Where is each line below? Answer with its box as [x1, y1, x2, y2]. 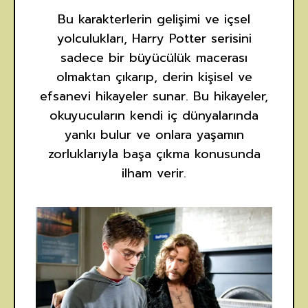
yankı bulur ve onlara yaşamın [64, 125, 244, 145]
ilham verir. [122, 164, 186, 184]
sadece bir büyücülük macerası [60, 48, 247, 68]
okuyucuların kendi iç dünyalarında [49, 106, 258, 126]
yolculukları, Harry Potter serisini [56, 29, 252, 49]
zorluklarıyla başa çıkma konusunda [47, 144, 261, 164]
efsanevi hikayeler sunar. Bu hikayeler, [40, 87, 268, 107]
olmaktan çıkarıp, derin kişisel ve [56, 67, 252, 87]
